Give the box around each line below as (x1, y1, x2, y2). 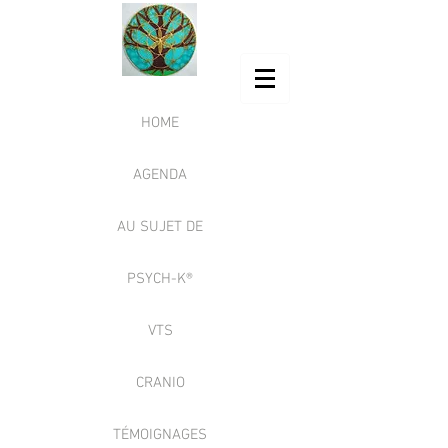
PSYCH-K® (127, 270, 193, 288)
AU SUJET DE (117, 218, 203, 236)
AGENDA (133, 166, 187, 184)
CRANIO (135, 374, 185, 392)
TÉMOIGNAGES (113, 426, 207, 444)
